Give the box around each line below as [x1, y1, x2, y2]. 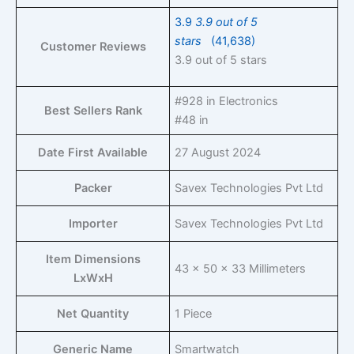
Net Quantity [57, 307, 129, 322]
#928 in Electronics [175, 94, 279, 109]
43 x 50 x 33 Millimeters [175, 262, 307, 277]
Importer [68, 217, 118, 232]
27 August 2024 [175, 145, 262, 160]
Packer [73, 181, 112, 196]
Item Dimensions [45, 252, 141, 267]
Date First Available [38, 145, 148, 160]
